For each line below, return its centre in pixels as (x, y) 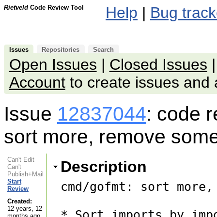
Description (103, 167)
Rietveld (16, 8)
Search (104, 50)
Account (37, 83)
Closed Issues (158, 65)
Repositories (61, 50)
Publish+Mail (25, 174)
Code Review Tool (56, 8)
